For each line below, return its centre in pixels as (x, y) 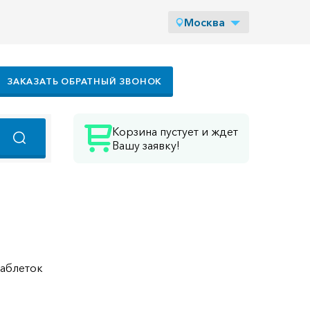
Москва (204, 22)
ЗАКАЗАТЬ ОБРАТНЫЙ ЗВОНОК (85, 81)
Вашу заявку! (146, 145)
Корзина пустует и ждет (175, 131)
